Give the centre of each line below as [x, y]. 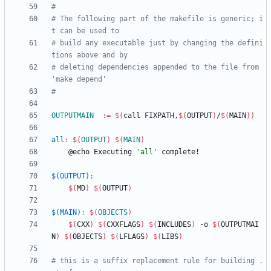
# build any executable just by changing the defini [157, 43]
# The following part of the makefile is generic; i [157, 19]
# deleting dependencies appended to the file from [155, 67]
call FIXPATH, [151, 116]
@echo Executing [102, 152]
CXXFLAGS [123, 225]
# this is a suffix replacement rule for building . [157, 261]
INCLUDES [174, 225]
